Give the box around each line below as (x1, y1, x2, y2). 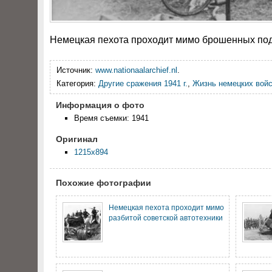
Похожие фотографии (56, 178, 151, 188)
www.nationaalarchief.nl (95, 66, 177, 75)
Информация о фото (56, 100, 144, 110)
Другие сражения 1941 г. (98, 79, 188, 88)
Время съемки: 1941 (74, 114, 149, 123)
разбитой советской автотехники (109, 214, 223, 222)
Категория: (56, 79, 98, 88)
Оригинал (56, 134, 98, 144)
